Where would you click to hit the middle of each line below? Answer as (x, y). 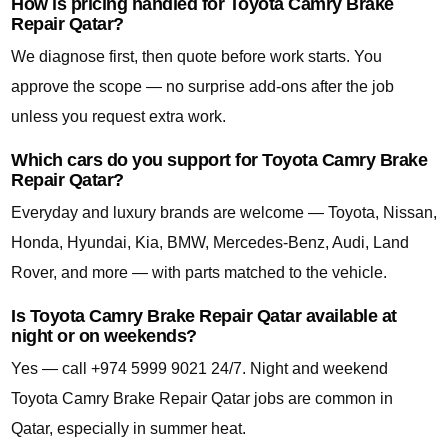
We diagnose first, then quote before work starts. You (196, 57)
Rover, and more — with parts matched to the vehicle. (199, 273)
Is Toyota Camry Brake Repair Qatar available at (204, 316)
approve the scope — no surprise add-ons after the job (202, 87)
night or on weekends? (104, 336)
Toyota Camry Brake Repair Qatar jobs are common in (202, 399)
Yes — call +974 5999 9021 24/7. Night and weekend (199, 369)
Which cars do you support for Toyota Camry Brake (219, 160)
